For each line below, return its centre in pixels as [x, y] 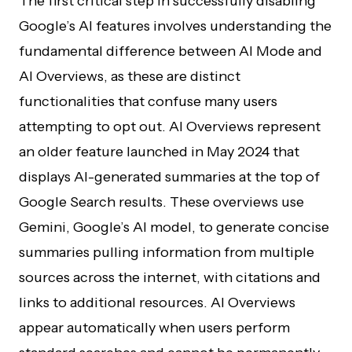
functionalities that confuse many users [148, 101]
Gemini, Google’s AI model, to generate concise [174, 227]
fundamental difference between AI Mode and [170, 51]
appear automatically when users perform [154, 328]
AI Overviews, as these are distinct [130, 76]
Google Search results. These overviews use [161, 202]
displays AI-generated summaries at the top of [169, 177]
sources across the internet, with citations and [170, 277]
